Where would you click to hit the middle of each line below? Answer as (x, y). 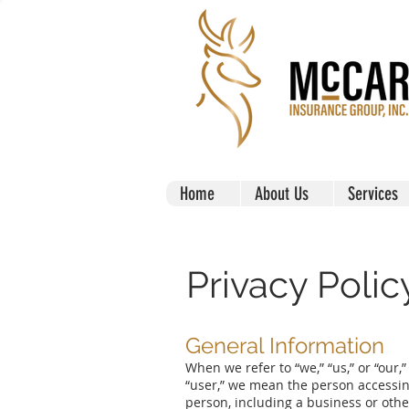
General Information (285, 346)
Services (373, 194)
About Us (282, 194)
